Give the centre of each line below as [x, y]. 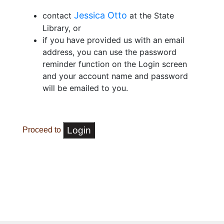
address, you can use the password [109, 52]
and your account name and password [115, 76]
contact [58, 16]
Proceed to [42, 130]
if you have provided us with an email [113, 40]
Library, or [61, 28]
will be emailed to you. [85, 88]
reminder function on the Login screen [114, 64]
